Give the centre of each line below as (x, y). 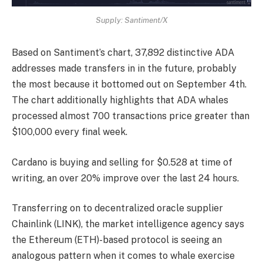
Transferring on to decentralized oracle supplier (117, 208)
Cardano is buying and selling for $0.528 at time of (122, 162)
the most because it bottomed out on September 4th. (129, 85)
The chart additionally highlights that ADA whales (120, 100)
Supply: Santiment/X (131, 20)
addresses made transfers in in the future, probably (124, 69)
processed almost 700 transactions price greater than (131, 116)
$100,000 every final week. (70, 132)
